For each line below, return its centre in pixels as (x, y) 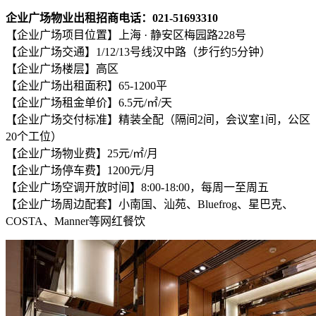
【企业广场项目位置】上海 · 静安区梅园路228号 (126, 35)
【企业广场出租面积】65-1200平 (86, 85)
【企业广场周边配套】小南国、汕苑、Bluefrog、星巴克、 (150, 204)
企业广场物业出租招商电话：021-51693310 (112, 18)
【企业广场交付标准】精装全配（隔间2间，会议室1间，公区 (158, 119)
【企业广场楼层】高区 (62, 68)
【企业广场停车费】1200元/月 (80, 170)
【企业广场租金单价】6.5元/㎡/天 (89, 102)
